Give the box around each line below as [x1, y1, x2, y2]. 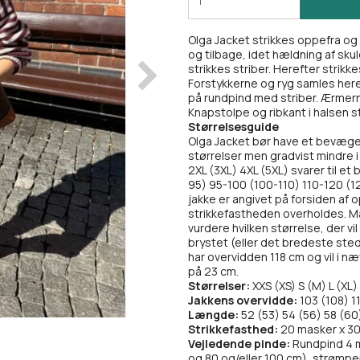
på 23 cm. [188, 264, 239, 280]
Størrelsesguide [188, 119, 279, 135]
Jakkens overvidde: [188, 292, 297, 309]
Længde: [188, 307, 241, 323]
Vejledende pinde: [188, 336, 290, 352]
